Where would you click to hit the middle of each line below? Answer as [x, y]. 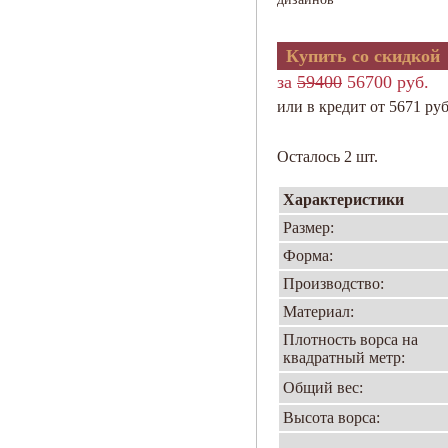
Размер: [308, 227]
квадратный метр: [344, 357]
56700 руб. [385, 82]
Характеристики [343, 199]
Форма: [308, 255]
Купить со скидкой [363, 56]
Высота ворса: [331, 417]
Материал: [318, 311]
